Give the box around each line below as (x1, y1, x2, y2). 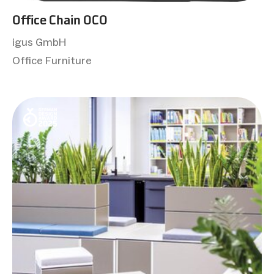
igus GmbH (12, 35, 66, 49)
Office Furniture (12, 53, 92, 67)
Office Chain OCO (12, 11, 108, 28)
